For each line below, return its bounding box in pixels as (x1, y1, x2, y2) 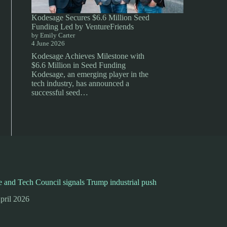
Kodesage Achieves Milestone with (31, 52, 145, 60)
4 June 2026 (31, 40, 65, 47)
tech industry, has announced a (31, 79, 130, 88)
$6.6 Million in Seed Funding (31, 61, 126, 69)
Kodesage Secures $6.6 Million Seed (31, 13, 150, 22)
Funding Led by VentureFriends (31, 22, 134, 31)
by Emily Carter (31, 31, 75, 39)
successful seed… (31, 88, 89, 97)
